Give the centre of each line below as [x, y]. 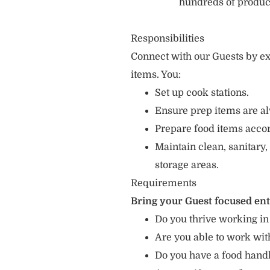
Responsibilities [168, 39]
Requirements [164, 183]
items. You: [156, 75]
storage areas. [187, 165]
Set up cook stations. [202, 93]
